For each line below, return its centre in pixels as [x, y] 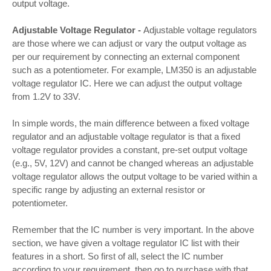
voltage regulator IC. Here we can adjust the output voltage [127, 83]
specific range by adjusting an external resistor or [109, 189]
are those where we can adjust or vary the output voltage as [129, 43]
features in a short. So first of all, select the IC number [118, 256]
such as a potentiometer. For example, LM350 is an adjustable [134, 70]
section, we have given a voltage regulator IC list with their [126, 243]
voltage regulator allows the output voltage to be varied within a [135, 176]
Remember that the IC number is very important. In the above [133, 229]
